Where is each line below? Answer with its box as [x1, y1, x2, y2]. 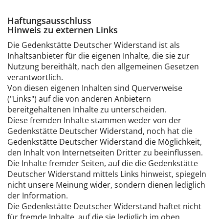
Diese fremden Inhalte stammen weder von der [7, 115, 181, 126]
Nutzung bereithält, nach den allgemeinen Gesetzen [7, 61, 199, 72]
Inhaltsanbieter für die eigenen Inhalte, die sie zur [7, 50, 190, 61]
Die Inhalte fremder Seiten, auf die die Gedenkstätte [7, 158, 198, 169]
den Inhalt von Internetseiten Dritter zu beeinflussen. [7, 147, 203, 158]
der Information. [7, 190, 68, 201]
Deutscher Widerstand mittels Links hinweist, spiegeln [7, 169, 206, 179]
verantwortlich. [7, 72, 63, 83]
